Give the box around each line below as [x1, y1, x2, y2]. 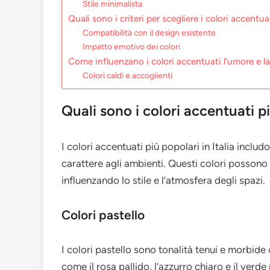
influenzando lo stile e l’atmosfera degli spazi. [61, 174, 265, 187]
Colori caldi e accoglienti [83, 71, 173, 81]
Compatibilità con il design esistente [83, 28, 216, 38]
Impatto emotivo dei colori [83, 42, 181, 52]
